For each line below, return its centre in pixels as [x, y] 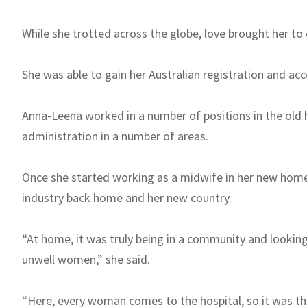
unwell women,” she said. [86, 260]
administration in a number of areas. [115, 136]
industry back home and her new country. [127, 198]
